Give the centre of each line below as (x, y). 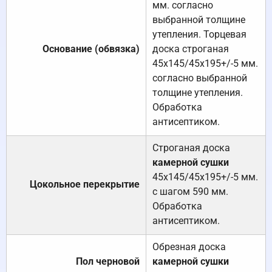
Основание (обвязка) (91, 49)
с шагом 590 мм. (190, 192)
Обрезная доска (189, 247)
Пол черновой (108, 262)
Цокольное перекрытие (85, 185)
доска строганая (191, 49)
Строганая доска (191, 148)
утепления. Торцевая (199, 35)
